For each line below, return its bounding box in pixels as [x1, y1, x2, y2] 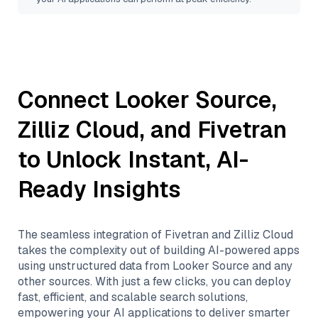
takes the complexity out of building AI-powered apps [18, 243, 300, 258]
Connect [18, 85, 114, 114]
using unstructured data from [18, 258, 172, 273]
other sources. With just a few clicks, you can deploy [18, 274, 291, 289]
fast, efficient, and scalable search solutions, [18, 290, 248, 305]
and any [249, 258, 292, 273]
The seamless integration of [18, 227, 165, 242]
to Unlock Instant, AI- [18, 145, 248, 174]
